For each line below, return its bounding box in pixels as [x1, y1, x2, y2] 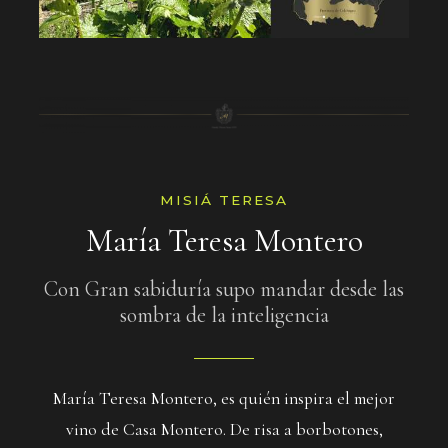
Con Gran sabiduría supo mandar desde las [44, 275, 404, 302]
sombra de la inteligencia [119, 301, 329, 328]
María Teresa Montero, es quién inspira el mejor [53, 388, 395, 410]
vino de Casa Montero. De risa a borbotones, [65, 419, 383, 441]
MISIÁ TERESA [160, 192, 288, 209]
